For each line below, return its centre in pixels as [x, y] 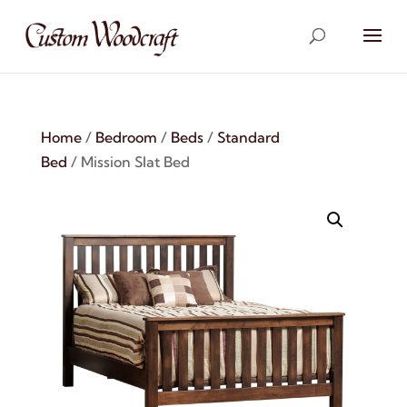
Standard [248, 137]
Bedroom [126, 137]
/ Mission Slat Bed [128, 162]
